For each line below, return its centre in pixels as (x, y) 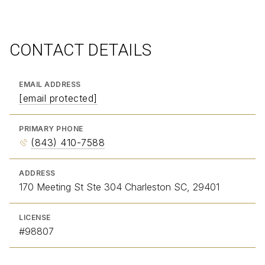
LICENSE (35, 217)
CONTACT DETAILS (80, 50)
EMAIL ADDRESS (50, 84)
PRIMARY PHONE (51, 128)
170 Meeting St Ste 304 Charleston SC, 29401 (119, 187)
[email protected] (58, 98)
